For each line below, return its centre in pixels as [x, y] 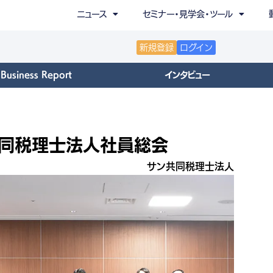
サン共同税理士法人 [190, 166]
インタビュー [187, 75]
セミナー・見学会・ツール [188, 14]
